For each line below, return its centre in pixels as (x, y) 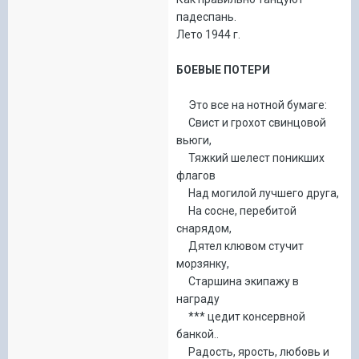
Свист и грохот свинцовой (251, 122)
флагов (196, 175)
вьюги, (194, 140)
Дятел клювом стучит (240, 246)
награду (198, 298)
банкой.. (198, 334)
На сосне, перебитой (236, 210)
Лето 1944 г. (208, 34)
